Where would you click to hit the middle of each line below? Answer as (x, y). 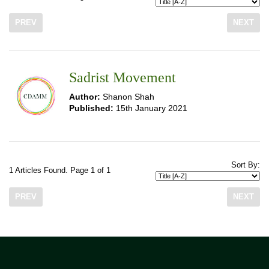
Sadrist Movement (122, 77)
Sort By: (246, 165)
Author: (85, 97)
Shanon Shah (127, 97)
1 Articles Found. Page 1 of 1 (60, 171)
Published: (91, 108)
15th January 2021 (150, 108)
